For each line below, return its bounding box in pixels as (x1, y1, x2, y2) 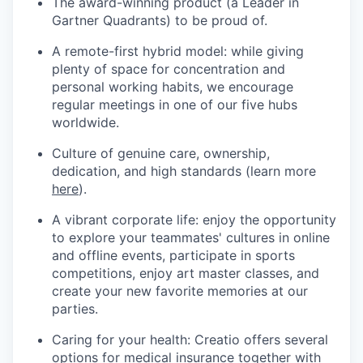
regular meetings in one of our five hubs (52, 96, 297, 113)
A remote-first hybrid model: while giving (52, 43, 304, 59)
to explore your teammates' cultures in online (52, 229, 330, 246)
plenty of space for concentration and (52, 61, 285, 77)
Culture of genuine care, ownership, (52, 145, 270, 161)
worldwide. (52, 114, 119, 130)
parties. (52, 301, 98, 317)
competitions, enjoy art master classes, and (52, 265, 319, 281)
